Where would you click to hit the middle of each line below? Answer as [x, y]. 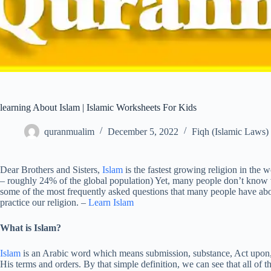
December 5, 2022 [143, 131]
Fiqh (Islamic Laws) [230, 131]
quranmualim [69, 131]
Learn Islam [111, 202]
